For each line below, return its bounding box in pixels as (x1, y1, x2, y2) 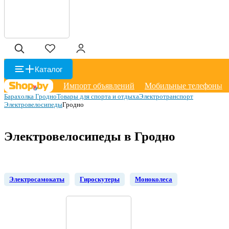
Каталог (35, 64, 62, 74)
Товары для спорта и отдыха (57, 93, 139, 100)
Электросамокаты (9, 175, 64, 184)
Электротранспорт (139, 93, 193, 100)
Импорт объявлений (63, 81, 134, 90)
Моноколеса (135, 175, 172, 184)
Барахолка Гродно (4, 93, 57, 100)
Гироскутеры (80, 175, 120, 184)
